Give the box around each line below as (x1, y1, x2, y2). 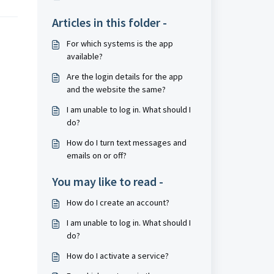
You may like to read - (51, 174, 163, 189)
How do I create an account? (66, 197, 169, 208)
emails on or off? (66, 150, 127, 161)
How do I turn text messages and (66, 137, 187, 148)
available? (66, 51, 103, 62)
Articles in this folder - (51, 15, 167, 30)
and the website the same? (66, 84, 166, 95)
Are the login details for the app (66, 71, 183, 82)
